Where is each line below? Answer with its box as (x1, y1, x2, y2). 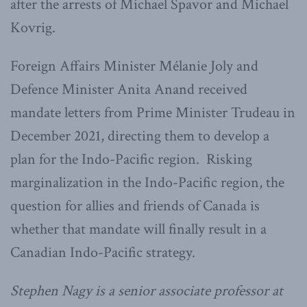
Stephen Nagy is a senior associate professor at (10, 280, 283, 301)
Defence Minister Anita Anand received (10, 79, 247, 99)
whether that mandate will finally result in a (10, 219, 267, 239)
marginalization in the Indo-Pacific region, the (10, 172, 284, 193)
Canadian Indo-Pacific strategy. (10, 242, 195, 262)
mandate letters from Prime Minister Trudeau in (10, 102, 295, 123)
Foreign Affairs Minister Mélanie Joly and (10, 56, 258, 76)
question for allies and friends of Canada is (10, 195, 260, 216)
